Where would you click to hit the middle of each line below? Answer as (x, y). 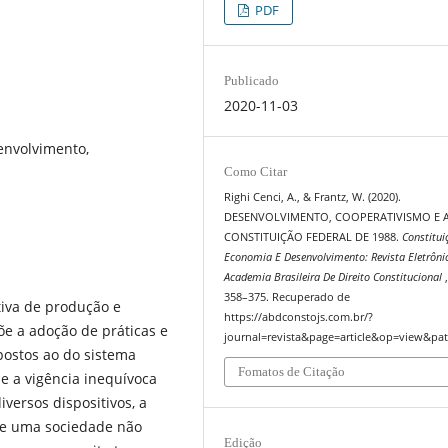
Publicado (252, 80)
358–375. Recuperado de (287, 296)
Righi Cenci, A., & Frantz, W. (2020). (313, 196)
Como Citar (256, 171)
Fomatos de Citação (292, 372)
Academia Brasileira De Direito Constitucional (335, 276)
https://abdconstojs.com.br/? (299, 316)
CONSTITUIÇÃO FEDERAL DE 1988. (313, 236)
